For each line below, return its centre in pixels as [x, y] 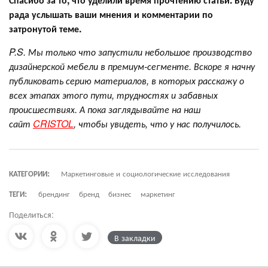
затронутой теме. [45, 28]
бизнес [120, 193]
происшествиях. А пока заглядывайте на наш [105, 109]
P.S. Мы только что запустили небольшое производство [130, 51]
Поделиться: [31, 214]
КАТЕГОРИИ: [29, 173]
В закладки [135, 237]
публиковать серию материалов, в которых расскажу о [127, 80]
